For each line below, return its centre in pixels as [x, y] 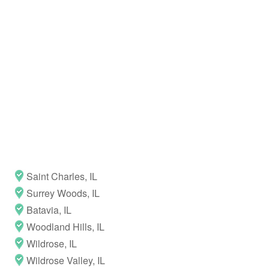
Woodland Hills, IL [65, 226]
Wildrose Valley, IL [66, 260]
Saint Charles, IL [62, 176]
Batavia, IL [49, 210]
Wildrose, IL [52, 243]
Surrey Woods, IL [63, 193]
